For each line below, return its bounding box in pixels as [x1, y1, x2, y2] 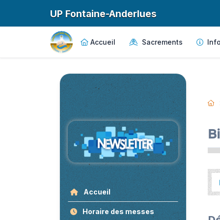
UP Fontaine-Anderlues [50, 8, 157, 20]
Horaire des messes [81, 207, 154, 216]
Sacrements [140, 38, 183, 46]
